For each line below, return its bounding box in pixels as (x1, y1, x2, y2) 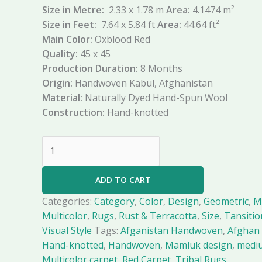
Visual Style (42, 224, 92, 237)
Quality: (42, 47, 80, 61)
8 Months (140, 62, 182, 75)
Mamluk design (165, 239, 232, 252)
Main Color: (42, 33, 95, 46)
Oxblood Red (95, 33, 150, 46)
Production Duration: (42, 62, 140, 75)
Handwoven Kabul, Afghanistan (73, 77, 213, 90)
